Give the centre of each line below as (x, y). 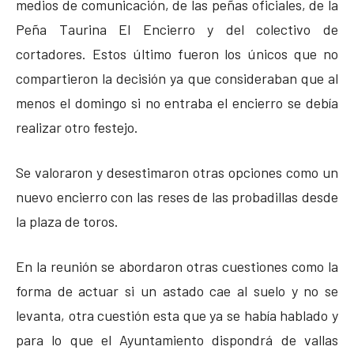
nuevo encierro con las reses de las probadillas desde (177, 196)
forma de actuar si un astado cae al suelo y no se (177, 290)
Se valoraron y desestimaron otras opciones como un (177, 172)
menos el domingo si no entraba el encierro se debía (177, 102)
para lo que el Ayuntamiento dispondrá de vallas (177, 339)
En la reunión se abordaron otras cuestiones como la (177, 266)
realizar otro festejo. (77, 127)
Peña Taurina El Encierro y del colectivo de (177, 29)
